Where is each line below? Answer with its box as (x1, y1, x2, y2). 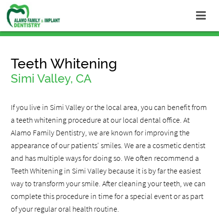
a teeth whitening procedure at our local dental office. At (11, 115, 190, 125)
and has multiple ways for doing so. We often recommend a (11, 153, 199, 163)
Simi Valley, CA (11, 71, 92, 86)
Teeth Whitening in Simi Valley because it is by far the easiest (11, 166, 201, 176)
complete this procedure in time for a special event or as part (11, 191, 204, 201)
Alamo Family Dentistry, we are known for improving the (11, 128, 190, 138)
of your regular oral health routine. (11, 204, 120, 214)
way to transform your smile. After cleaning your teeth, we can (11, 178, 206, 189)
